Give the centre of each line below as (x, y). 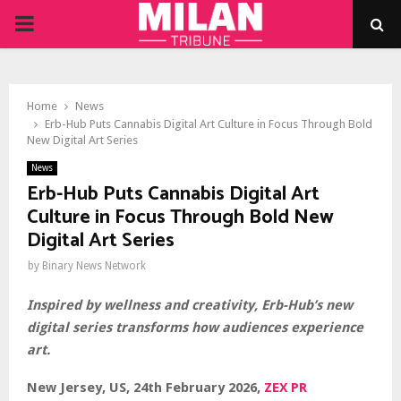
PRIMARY (57, 23)
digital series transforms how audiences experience (195, 327)
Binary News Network (94, 266)
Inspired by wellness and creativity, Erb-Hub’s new (190, 305)
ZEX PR (286, 387)
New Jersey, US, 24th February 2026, (145, 387)
